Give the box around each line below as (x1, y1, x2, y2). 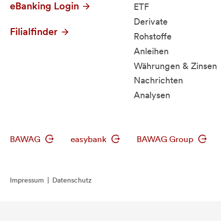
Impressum (10, 176, 44, 184)
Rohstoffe (134, 31, 172, 42)
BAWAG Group (137, 134, 195, 144)
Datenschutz (52, 176, 92, 184)
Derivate (134, 16, 168, 27)
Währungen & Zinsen (134, 60, 217, 71)
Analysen (134, 90, 170, 101)
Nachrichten (134, 75, 183, 86)
